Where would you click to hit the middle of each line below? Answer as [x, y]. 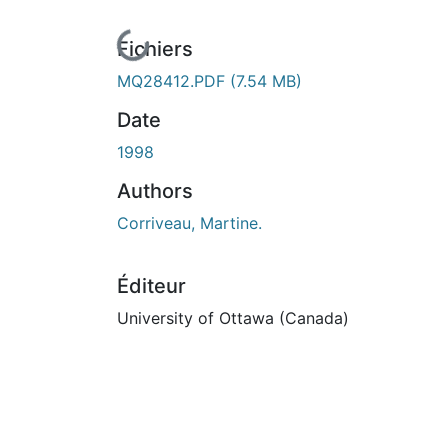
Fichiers [155, 48]
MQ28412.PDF [173, 80]
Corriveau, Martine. [189, 222]
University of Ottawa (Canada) [233, 317]
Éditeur [151, 285]
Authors [155, 190]
